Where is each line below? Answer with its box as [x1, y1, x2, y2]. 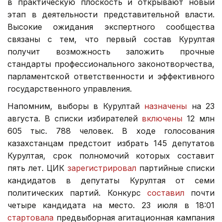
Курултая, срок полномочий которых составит [7, 151, 215, 161]
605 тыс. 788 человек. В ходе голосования [7, 126, 215, 136]
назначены [144, 101, 187, 111]
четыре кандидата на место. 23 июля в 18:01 [7, 200, 215, 211]
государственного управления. [7, 84, 132, 94]
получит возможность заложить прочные [7, 47, 215, 57]
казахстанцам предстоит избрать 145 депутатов [7, 138, 215, 149]
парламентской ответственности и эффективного [7, 71, 215, 82]
